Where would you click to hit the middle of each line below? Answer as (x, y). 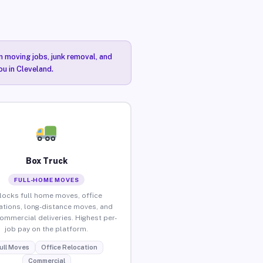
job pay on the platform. (47, 229)
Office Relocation (69, 247)
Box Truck (46, 161)
